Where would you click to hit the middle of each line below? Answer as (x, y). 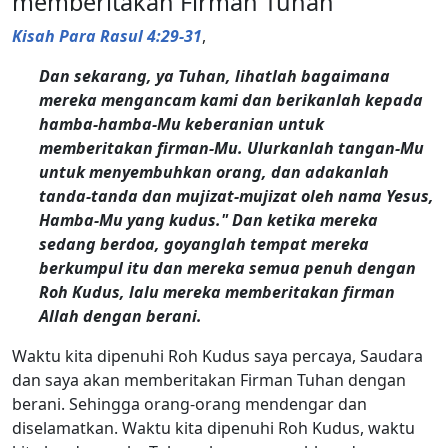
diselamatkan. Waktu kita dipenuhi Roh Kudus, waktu (213, 427)
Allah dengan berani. (121, 315)
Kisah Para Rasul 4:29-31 (107, 35)
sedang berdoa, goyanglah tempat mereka (204, 243)
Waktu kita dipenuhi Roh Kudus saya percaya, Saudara (217, 355)
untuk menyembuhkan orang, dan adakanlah (214, 171)
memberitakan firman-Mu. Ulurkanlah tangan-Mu (232, 147)
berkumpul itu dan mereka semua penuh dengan (228, 267)
